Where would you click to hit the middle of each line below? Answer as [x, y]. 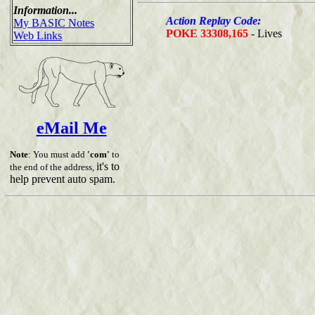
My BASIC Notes [54, 22]
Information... [45, 10]
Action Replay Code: [213, 20]
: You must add [58, 154]
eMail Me [71, 128]
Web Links [38, 35]
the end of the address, [53, 167]
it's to [108, 166]
